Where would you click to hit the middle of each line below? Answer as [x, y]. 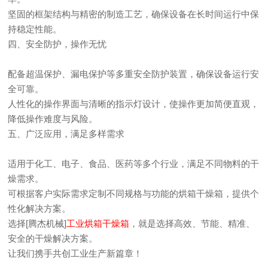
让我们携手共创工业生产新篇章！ [75, 253]
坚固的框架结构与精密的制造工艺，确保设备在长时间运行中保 [134, 14]
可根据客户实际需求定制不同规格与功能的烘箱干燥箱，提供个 [134, 194]
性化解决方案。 [39, 208]
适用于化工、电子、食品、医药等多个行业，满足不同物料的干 [134, 164]
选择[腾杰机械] [37, 223]
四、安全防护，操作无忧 [57, 44]
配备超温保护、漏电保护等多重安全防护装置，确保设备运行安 [134, 74]
